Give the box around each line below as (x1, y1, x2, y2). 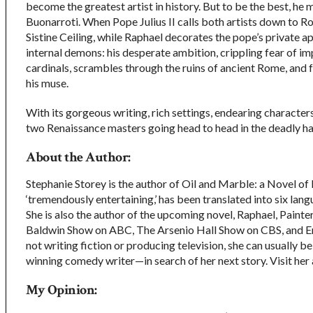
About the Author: (26, 148, 131, 166)
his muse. (26, 76, 68, 89)
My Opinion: (26, 281, 97, 299)
